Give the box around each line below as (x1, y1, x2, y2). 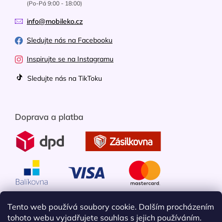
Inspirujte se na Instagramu (27, 55, 113, 63)
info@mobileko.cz (27, 17, 83, 26)
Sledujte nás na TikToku (25, 74, 102, 83)
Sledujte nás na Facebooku (27, 36, 112, 45)
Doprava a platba (15, 111, 83, 122)
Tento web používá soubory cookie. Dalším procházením (7, 202, 214, 212)
